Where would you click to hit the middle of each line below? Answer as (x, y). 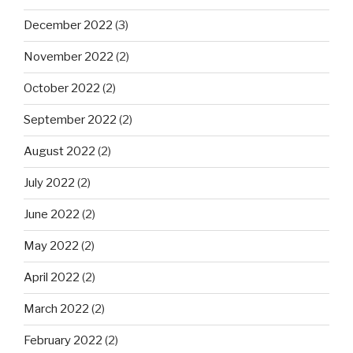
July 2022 (49, 183)
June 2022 (52, 215)
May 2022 (51, 246)
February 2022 (63, 341)
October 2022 (62, 89)
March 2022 (56, 309)
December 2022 (68, 26)
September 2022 (70, 120)
